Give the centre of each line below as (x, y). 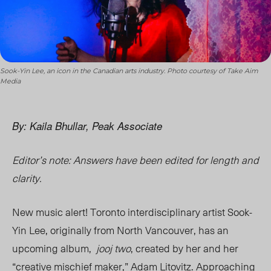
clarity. (27, 178)
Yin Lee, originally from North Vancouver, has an (120, 230)
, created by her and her (184, 248)
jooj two (113, 248)
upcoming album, (54, 248)
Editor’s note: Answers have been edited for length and (135, 160)
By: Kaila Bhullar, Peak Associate (87, 126)
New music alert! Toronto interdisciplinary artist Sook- (132, 212)
